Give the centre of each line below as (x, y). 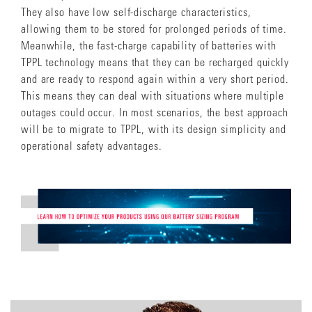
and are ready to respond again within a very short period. (155, 78)
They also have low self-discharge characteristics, (136, 11)
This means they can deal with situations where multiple (153, 95)
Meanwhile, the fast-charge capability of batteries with (149, 45)
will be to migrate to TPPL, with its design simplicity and (154, 128)
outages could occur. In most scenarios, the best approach (155, 112)
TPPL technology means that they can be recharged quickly (155, 62)
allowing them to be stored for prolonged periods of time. (154, 28)
